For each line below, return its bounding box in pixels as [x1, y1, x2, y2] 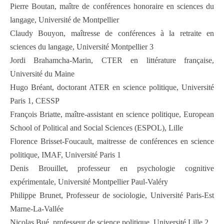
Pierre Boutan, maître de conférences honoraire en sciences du [10, 2, 214, 11]
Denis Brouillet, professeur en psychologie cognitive [10, 164, 214, 173]
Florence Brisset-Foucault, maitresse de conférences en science [10, 137, 214, 146]
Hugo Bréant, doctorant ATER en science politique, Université [10, 83, 214, 92]
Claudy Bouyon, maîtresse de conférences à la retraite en [10, 29, 214, 38]
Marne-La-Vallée [10, 204, 63, 213]
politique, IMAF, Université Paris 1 [10, 150, 121, 159]
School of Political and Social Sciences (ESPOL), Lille [10, 123, 183, 132]
